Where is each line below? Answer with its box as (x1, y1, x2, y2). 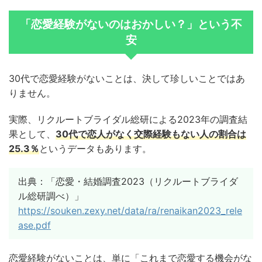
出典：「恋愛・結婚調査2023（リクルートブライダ (18, 175, 238, 188)
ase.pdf (18, 219, 51, 232)
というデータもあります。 (39, 143, 151, 155)
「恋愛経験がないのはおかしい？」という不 (20, 18, 242, 32)
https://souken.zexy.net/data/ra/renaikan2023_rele (18, 205, 242, 217)
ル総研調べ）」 (18, 190, 84, 202)
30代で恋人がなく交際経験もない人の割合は (56, 128, 246, 140)
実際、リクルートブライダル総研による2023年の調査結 (9, 113, 247, 126)
